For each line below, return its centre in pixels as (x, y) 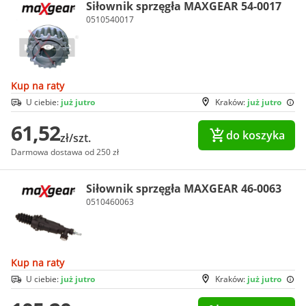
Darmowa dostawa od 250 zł (65, 152)
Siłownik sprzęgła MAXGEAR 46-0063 (184, 189)
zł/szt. (75, 138)
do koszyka (255, 136)
